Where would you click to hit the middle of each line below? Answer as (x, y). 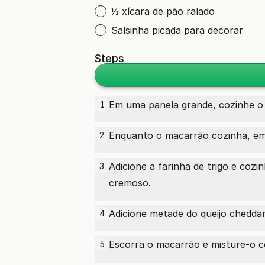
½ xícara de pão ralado (163, 11)
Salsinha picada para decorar (177, 30)
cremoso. (130, 183)
